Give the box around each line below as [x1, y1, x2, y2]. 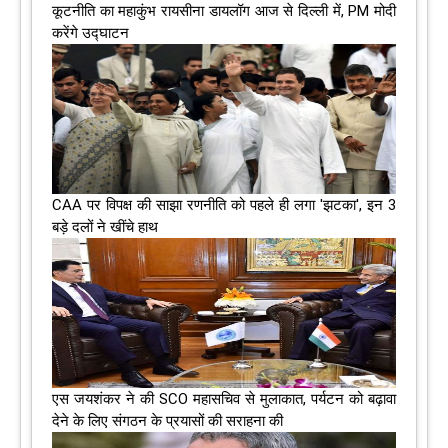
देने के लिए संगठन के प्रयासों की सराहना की [52, 411, 283, 430]
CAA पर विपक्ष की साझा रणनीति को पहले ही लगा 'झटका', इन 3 [52, 195, 396, 214]
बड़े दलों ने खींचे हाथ [52, 217, 158, 236]
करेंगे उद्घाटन [52, 23, 129, 42]
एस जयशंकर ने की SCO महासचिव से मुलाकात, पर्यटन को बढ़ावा [52, 389, 396, 408]
